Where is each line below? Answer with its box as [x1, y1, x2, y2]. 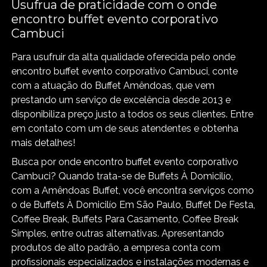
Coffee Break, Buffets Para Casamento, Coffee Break [11, 213, 239, 225]
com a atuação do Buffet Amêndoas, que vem [11, 79, 215, 91]
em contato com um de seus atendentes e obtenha [11, 122, 239, 134]
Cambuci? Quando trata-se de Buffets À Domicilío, [11, 170, 234, 182]
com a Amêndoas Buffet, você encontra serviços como [11, 184, 254, 196]
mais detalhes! [11, 136, 76, 148]
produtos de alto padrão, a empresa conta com [11, 241, 221, 253]
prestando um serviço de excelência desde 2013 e [11, 94, 231, 105]
